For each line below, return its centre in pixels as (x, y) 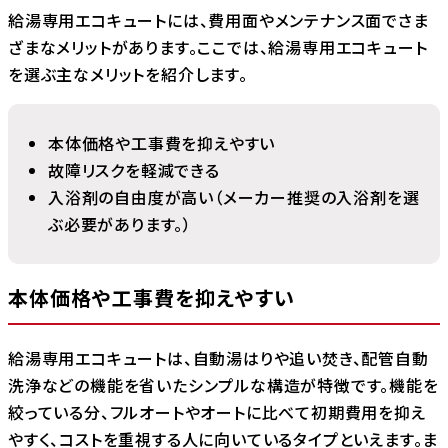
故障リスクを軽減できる (134, 170)
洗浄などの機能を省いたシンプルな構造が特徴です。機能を (223, 384)
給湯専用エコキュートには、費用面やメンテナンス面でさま (218, 20)
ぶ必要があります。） (120, 224)
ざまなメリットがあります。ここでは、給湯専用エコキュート (218, 47)
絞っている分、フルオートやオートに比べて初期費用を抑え (217, 411)
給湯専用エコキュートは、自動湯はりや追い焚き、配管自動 (218, 357)
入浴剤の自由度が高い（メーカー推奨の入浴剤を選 (234, 197)
